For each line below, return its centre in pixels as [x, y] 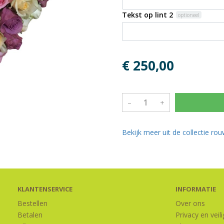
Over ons [190, 203]
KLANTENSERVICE [45, 189]
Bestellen [33, 203]
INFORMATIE [195, 189]
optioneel [189, 15]
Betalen [30, 215]
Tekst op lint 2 [147, 15]
